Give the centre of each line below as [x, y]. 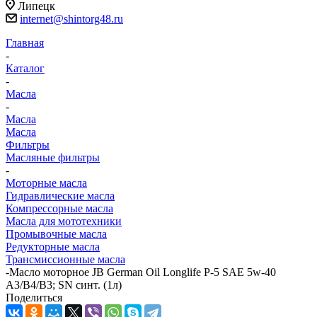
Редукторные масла [53, 247]
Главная [25, 43]
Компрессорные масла [59, 209]
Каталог [25, 69]
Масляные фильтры [53, 158]
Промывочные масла [56, 234]
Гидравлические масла [60, 196]
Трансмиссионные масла [65, 260]
